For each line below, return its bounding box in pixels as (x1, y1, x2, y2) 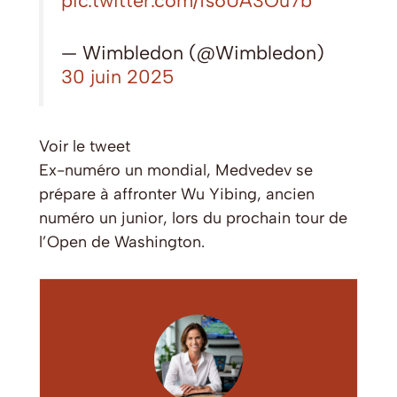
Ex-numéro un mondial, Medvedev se (39, 160, 313, 181)
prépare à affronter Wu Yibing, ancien (39, 184, 315, 205)
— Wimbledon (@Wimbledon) (61, 41, 324, 65)
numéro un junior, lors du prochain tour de (39, 208, 347, 229)
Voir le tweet (39, 136, 130, 157)
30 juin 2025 (61, 65, 174, 89)
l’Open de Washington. (39, 232, 205, 253)
